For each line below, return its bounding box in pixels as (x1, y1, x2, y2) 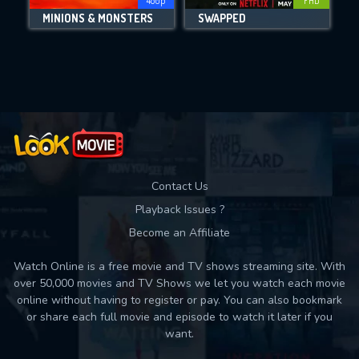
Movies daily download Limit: (96, 20, 263, 42)
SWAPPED (198, 10, 246, 25)
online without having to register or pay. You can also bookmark (17, 292, 342, 308)
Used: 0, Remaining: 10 (112, 54, 247, 74)
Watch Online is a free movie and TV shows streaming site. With (14, 259, 345, 274)
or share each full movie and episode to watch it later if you (26, 309, 333, 325)
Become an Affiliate (129, 225, 230, 240)
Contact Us (151, 179, 208, 194)
